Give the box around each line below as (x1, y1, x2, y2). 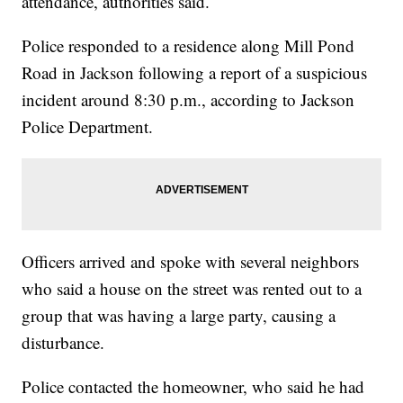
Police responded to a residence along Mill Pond (22, 34, 355, 58)
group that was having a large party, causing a (22, 304, 336, 327)
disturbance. (22, 331, 105, 354)
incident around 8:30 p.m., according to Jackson (22, 88, 355, 112)
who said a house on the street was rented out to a (22, 277, 363, 300)
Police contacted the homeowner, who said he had (22, 375, 365, 399)
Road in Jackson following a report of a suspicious (22, 61, 368, 85)
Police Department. (22, 115, 154, 139)
